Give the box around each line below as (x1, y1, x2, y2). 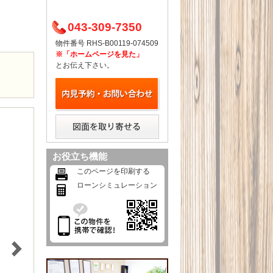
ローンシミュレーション (77, 181, 157, 190)
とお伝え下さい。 (55, 61, 114, 69)
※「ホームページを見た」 (55, 50, 143, 58)
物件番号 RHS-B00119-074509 (55, 39, 158, 48)
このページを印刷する (77, 167, 150, 175)
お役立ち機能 (52, 151, 107, 161)
